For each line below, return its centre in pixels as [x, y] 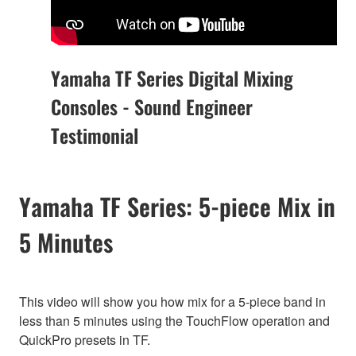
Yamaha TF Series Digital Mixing [172, 78]
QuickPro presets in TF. [85, 340]
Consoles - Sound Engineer [152, 107]
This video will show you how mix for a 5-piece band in [172, 302]
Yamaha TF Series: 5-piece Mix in [177, 207]
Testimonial [95, 135]
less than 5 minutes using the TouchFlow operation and [174, 321]
